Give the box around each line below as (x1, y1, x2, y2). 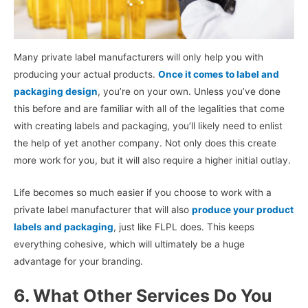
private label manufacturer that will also (14, 203, 192, 215)
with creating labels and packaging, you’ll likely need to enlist (14, 120, 283, 131)
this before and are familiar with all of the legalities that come (14, 102, 285, 114)
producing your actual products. (14, 68, 158, 80)
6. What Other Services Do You (14, 285, 272, 307)
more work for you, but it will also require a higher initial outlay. (14, 154, 291, 166)
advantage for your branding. (14, 255, 146, 267)
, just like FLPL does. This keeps (113, 221, 254, 232)
